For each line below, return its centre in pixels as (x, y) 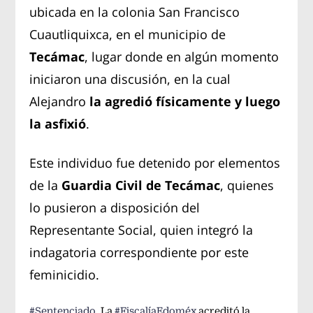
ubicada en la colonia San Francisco (135, 12)
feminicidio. (65, 274)
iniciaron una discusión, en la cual (130, 79)
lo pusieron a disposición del (115, 207)
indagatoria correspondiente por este (139, 252)
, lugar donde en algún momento (182, 56)
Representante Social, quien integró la (141, 230)
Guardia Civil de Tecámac (141, 185)
